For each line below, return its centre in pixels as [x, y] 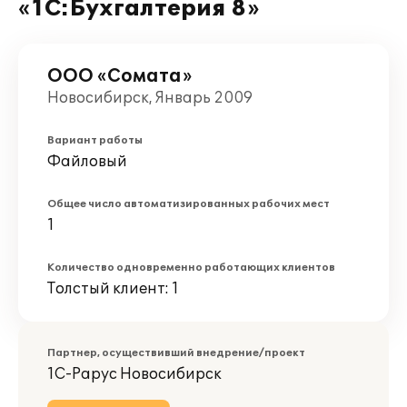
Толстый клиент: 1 [113, 289]
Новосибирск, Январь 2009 [150, 98]
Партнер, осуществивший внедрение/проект [176, 353]
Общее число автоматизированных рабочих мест [189, 204]
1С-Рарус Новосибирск [134, 374]
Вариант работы [95, 140]
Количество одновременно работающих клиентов [191, 268]
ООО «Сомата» [119, 76]
